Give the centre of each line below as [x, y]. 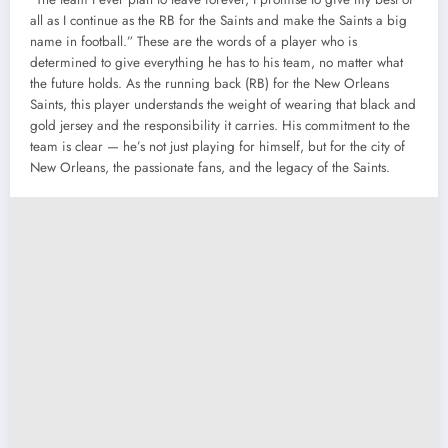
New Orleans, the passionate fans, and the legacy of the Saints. [210, 167]
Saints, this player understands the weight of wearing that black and [223, 104]
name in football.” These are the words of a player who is [193, 41]
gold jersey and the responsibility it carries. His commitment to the [220, 125]
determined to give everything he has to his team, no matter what [216, 62]
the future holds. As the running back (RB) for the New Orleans [209, 83]
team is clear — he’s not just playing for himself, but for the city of [217, 146]
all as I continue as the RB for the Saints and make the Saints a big [218, 20]
